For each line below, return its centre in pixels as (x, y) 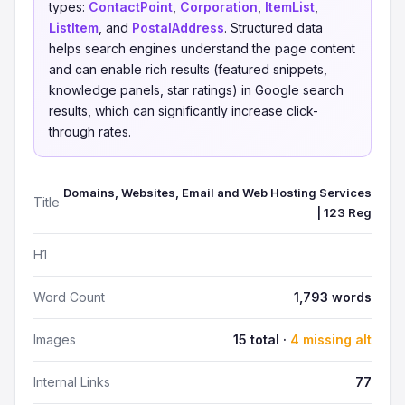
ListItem (74, 28)
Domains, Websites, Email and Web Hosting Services (217, 193)
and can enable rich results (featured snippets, (188, 69)
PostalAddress (178, 28)
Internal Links (72, 382)
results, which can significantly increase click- (184, 111)
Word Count (69, 297)
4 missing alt (331, 339)
